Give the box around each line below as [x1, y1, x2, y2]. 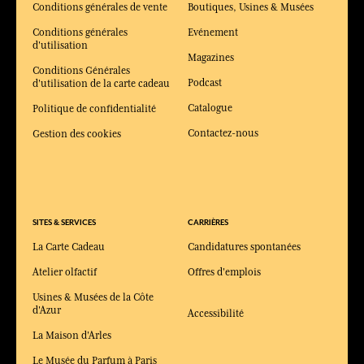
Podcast [188, 77, 223, 89]
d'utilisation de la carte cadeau [32, 78, 170, 90]
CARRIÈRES [188, 218, 229, 228]
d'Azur [32, 305, 61, 317]
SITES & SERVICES [32, 218, 96, 228]
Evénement [188, 27, 239, 39]
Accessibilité [188, 308, 245, 320]
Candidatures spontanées [188, 241, 301, 253]
